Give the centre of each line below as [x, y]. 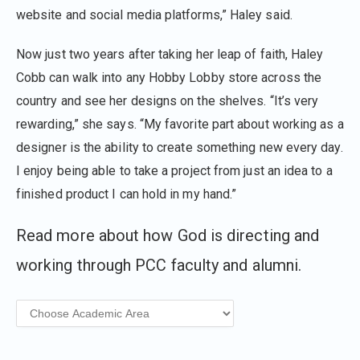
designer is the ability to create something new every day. [180, 147]
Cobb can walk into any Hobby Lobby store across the [169, 77]
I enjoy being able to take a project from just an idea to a [174, 170]
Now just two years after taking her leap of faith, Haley [170, 54]
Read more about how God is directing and [168, 235]
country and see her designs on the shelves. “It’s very [168, 100]
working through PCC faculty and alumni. [159, 265]
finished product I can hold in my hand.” [127, 194]
